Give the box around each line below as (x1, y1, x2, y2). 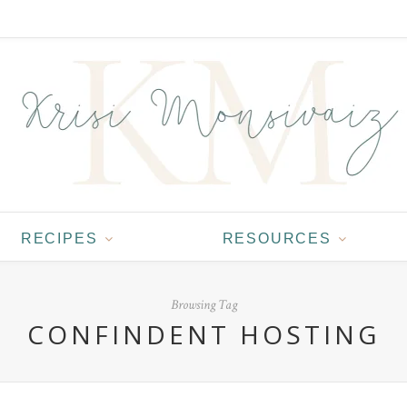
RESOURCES (222, 231, 332, 246)
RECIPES (20, 231, 98, 246)
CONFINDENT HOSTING (27, 317, 380, 352)
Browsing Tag (170, 296, 237, 313)
